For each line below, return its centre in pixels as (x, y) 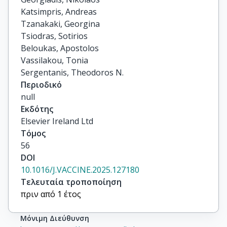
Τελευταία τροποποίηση (71, 182)
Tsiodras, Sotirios (54, 36)
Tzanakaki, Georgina (60, 24)
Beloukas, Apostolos (60, 48)
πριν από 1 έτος (51, 194)
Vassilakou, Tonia (54, 60)
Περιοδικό (41, 85)
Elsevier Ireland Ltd (57, 121)
